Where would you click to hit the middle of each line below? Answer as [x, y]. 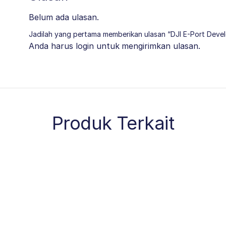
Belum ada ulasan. [64, 17]
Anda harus [52, 46]
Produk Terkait [113, 123]
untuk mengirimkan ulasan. [147, 46]
